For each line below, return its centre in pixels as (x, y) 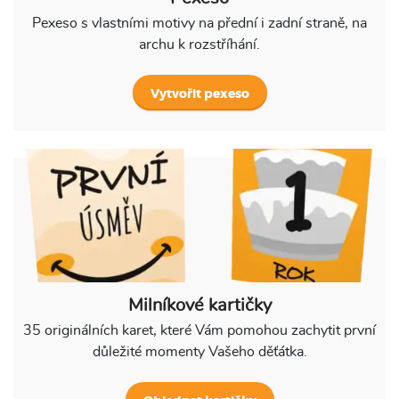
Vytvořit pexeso (199, 94)
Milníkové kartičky (199, 305)
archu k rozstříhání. (199, 44)
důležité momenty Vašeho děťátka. (199, 351)
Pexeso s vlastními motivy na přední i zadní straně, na (199, 23)
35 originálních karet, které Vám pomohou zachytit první (199, 330)
